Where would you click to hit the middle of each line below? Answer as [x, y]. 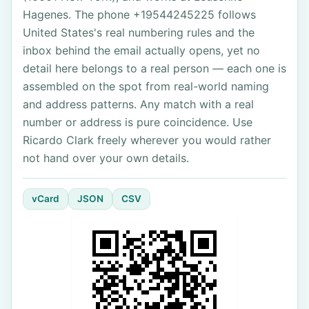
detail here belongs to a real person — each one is [154, 68]
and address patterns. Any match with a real [138, 104]
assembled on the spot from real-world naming [146, 86]
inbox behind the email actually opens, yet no [141, 50]
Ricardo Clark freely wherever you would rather [147, 140]
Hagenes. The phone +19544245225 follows [139, 14]
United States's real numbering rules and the [139, 32]
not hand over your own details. [106, 158]
